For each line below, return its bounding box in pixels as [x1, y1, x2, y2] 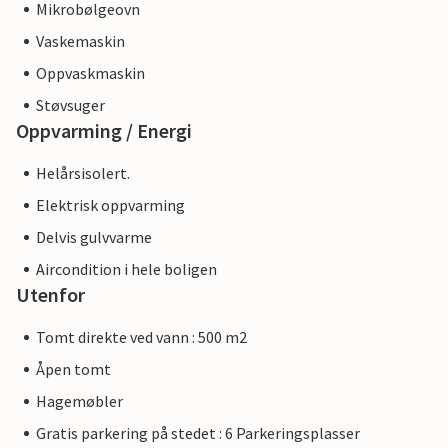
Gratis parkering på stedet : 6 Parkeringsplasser [36, 423, 360, 444]
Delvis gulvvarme [36, 227, 152, 248]
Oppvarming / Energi [16, 118, 192, 144]
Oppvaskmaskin [36, 63, 145, 84]
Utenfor [16, 282, 85, 308]
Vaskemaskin [36, 31, 125, 52]
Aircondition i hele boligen [36, 259, 217, 280]
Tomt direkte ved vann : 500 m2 [36, 327, 247, 348]
